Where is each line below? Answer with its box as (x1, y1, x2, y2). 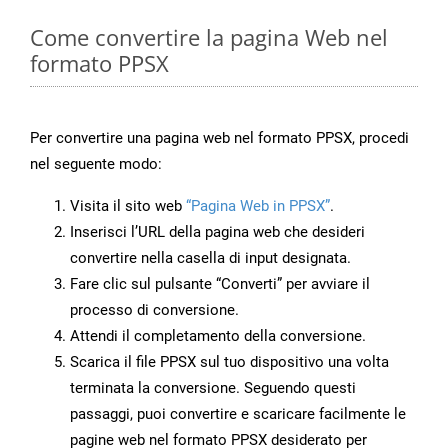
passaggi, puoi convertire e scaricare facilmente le (70, 405, 406, 424)
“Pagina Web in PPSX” (186, 197, 330, 216)
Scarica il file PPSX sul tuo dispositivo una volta (70, 353, 389, 372)
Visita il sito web (70, 197, 186, 216)
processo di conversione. (70, 301, 239, 320)
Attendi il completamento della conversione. (70, 327, 366, 346)
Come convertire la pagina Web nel (30, 22, 388, 53)
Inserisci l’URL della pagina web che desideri (70, 223, 365, 242)
